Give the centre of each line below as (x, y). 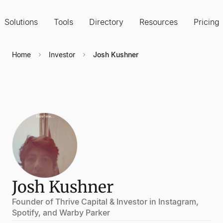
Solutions (21, 22)
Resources (159, 22)
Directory (106, 22)
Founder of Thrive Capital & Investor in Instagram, (105, 202)
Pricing (207, 22)
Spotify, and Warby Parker (61, 213)
